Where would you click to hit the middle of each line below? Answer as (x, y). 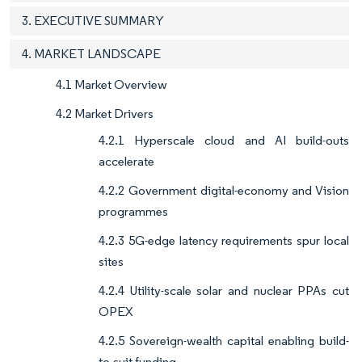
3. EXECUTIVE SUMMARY (93, 21)
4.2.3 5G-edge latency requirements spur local (224, 241)
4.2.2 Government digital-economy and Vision (224, 191)
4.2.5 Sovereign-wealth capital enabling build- (224, 341)
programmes (133, 212)
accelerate (126, 162)
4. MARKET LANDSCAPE (91, 54)
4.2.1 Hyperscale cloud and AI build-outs (224, 141)
